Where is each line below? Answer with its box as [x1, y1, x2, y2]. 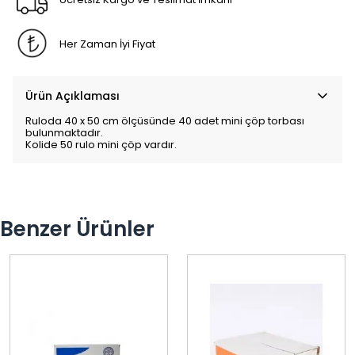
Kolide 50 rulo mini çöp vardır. [25, 137, 177, 152]
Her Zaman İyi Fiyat [59, 36, 155, 52]
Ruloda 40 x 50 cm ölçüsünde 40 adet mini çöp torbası [25, 113, 304, 128]
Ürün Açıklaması [25, 88, 120, 104]
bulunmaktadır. [25, 125, 103, 140]
